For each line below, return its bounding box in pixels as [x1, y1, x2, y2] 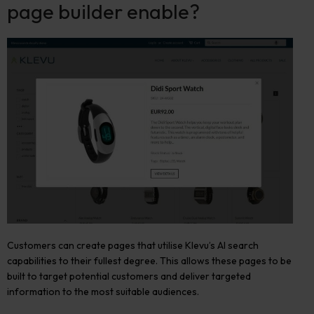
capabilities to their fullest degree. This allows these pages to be [7, 254, 292, 268]
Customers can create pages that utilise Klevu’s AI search [7, 239, 259, 252]
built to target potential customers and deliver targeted [7, 270, 251, 283]
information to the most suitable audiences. [7, 285, 199, 299]
